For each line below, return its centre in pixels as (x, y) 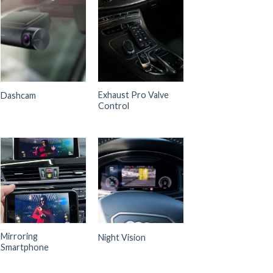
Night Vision (122, 237)
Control (113, 105)
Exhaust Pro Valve (133, 94)
